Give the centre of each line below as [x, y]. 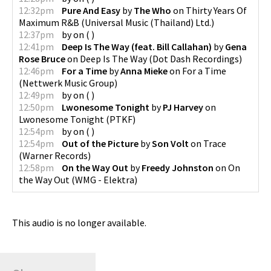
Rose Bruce [42, 58]
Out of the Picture [100, 143]
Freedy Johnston [178, 167]
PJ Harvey [183, 107]
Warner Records [55, 155]
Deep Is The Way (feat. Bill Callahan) [137, 46]
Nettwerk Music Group [68, 83]
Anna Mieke [144, 70]
